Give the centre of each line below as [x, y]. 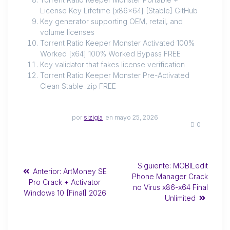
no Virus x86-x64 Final [170, 187]
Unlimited [180, 198]
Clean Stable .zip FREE [78, 86]
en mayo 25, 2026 [131, 118]
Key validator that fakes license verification [112, 65]
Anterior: [47, 171]
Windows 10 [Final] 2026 [65, 193]
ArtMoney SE [85, 171]
